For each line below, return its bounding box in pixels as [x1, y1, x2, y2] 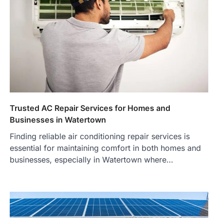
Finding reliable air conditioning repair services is [10, 131, 190, 141]
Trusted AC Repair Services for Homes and [10, 103, 170, 113]
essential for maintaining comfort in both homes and [10, 143, 201, 153]
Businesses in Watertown [10, 114, 106, 125]
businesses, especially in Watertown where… [10, 154, 173, 164]
